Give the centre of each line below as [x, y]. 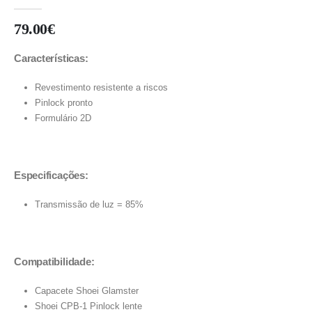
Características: [51, 58]
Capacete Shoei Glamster [86, 291]
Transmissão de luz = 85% [89, 205]
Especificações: [51, 175]
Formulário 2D [63, 118]
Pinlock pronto [63, 103]
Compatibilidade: [54, 262]
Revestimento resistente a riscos [101, 88]
